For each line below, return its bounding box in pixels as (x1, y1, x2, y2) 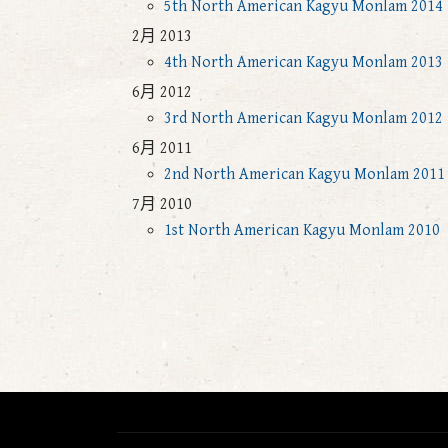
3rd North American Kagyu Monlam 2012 (164, 109, 443, 128)
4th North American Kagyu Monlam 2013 (164, 53, 443, 72)
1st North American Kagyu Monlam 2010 (164, 221, 440, 240)
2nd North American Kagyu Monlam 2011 (164, 165, 445, 184)
